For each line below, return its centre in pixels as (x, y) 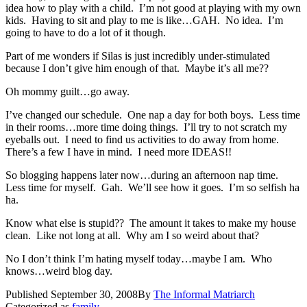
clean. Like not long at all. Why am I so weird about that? (132, 235)
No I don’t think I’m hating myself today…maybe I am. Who (139, 258)
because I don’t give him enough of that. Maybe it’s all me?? (137, 68)
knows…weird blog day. (59, 271)
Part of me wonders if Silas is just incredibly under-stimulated (138, 56)
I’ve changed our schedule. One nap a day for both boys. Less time (153, 114)
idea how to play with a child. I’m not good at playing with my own (153, 8)
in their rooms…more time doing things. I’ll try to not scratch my (146, 127)
